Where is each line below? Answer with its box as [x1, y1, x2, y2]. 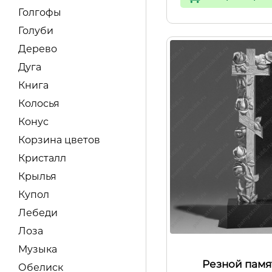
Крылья [18, 171, 56, 182]
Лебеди [18, 207, 58, 219]
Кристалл [18, 152, 66, 164]
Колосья [18, 98, 59, 109]
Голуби [18, 25, 53, 36]
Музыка [18, 243, 57, 255]
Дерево [18, 43, 57, 55]
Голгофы [18, 7, 61, 18]
